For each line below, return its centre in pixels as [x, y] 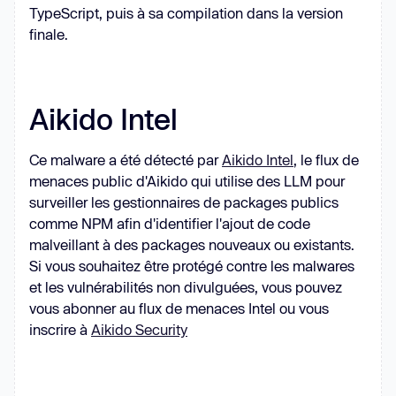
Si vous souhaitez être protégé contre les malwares [192, 266]
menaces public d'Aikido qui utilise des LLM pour [187, 181]
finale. [49, 34]
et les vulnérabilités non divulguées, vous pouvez [186, 287]
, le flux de [326, 160]
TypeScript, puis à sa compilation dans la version [186, 13]
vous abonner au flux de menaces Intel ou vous [179, 308]
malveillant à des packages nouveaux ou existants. [192, 245]
